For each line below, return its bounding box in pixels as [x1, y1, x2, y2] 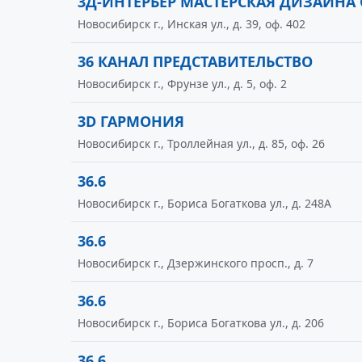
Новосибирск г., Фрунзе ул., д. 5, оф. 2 [78, 76, 287, 91]
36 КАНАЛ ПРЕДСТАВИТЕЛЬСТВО [78, 52, 313, 71]
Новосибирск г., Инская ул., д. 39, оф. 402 [78, 16, 305, 32]
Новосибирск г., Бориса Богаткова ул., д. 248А [78, 196, 331, 211]
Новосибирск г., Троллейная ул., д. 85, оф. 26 [78, 136, 325, 151]
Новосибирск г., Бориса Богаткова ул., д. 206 [78, 315, 324, 330]
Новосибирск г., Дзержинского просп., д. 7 [78, 255, 314, 271]
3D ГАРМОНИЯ [78, 112, 184, 131]
